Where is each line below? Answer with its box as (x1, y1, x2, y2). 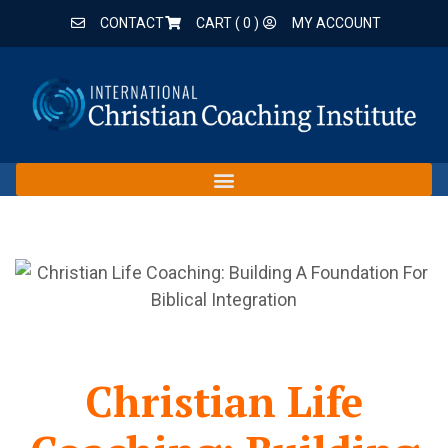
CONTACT (99, 15, 164, 31)
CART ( (196, 15, 244, 31)
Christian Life (85, 372, 363, 429)
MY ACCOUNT (291, 15, 381, 31)
